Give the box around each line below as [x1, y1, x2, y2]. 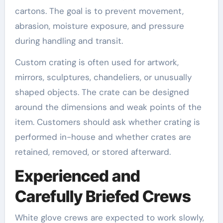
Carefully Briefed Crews [14, 187, 191, 206]
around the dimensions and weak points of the [14, 102, 202, 112]
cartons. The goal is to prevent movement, [14, 5, 184, 16]
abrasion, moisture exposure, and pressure [14, 20, 184, 31]
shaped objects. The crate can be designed [14, 87, 189, 98]
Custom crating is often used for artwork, [14, 57, 179, 68]
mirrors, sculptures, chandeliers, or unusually [14, 72, 192, 83]
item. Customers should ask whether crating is [14, 116, 200, 127]
